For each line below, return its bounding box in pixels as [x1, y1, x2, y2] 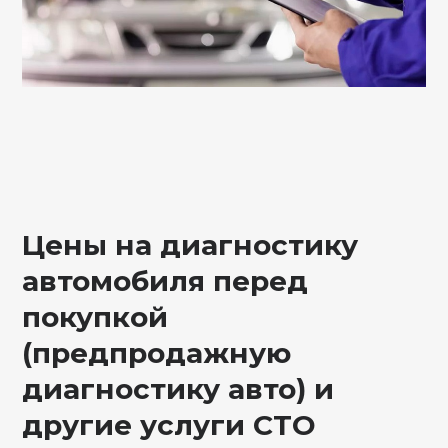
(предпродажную [22, 335, 292, 370]
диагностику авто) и [22, 371, 335, 406]
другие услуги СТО [22, 407, 316, 442]
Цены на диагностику [22, 227, 359, 262]
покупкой [22, 299, 169, 334]
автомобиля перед [22, 263, 309, 298]
